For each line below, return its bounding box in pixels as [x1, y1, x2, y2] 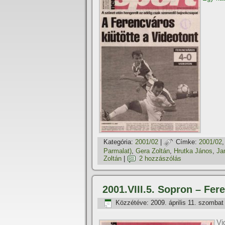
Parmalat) [103, 147, 132, 155]
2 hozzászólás [139, 155, 181, 163]
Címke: [176, 138, 197, 146]
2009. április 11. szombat [151, 199, 223, 207]
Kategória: [103, 138, 133, 146]
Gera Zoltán [136, 147, 170, 155]
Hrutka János [174, 147, 212, 155]
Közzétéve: [116, 199, 149, 207]
